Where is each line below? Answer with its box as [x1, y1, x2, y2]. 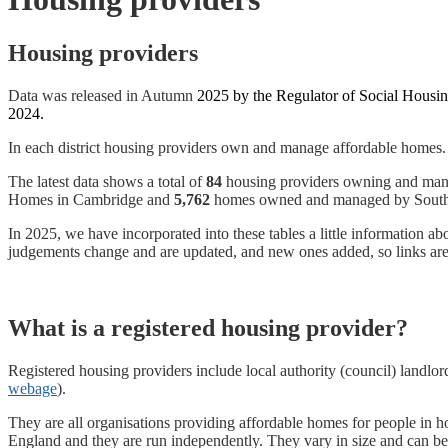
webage [8, 379, 57, 397]
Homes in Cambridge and [8, 190, 174, 208]
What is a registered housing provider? [8, 314, 408, 341]
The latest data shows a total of [8, 172, 206, 190]
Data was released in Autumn [8, 86, 197, 104]
